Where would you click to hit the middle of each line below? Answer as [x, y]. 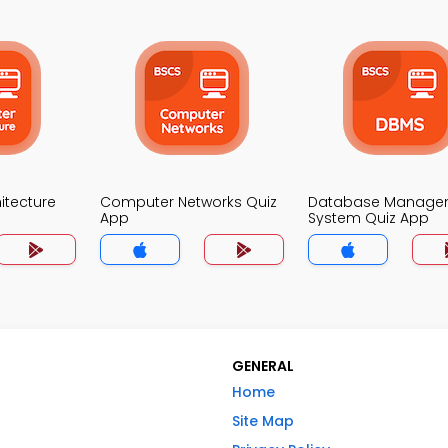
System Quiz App [368, 218]
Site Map [263, 421]
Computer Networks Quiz [188, 202]
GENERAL [263, 366]
